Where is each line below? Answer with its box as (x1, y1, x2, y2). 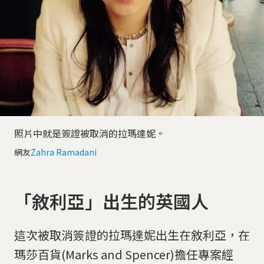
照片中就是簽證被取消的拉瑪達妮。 (14, 126, 165, 140)
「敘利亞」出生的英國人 (14, 187, 209, 214)
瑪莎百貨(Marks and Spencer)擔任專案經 (14, 245, 233, 263)
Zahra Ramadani (31, 146, 97, 158)
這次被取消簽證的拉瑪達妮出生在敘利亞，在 (14, 226, 250, 243)
